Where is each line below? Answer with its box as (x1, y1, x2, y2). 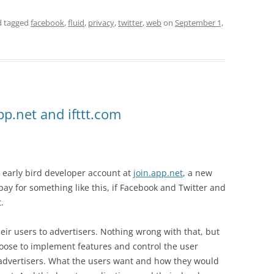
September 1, (175, 17, 223, 28)
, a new (183, 167, 212, 179)
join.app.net (133, 167, 183, 179)
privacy (88, 17, 114, 28)
